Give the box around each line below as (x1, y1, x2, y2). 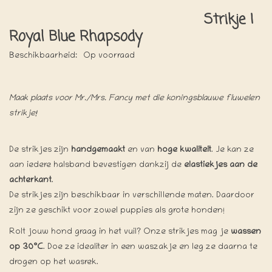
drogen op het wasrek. (9, 257, 98, 267)
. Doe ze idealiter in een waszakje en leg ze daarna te (43, 242, 257, 252)
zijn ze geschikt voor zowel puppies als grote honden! (9, 206, 225, 216)
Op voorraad (83, 51, 135, 61)
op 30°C (9, 242, 43, 252)
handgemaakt (71, 145, 125, 155)
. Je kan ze (211, 145, 254, 155)
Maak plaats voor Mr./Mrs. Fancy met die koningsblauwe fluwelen (9, 93, 260, 103)
